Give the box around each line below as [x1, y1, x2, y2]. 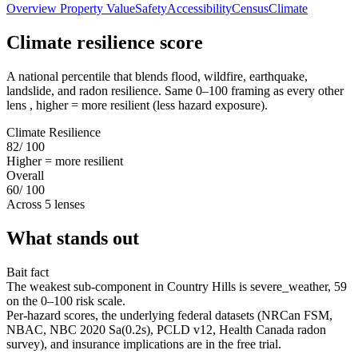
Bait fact [6, 265, 49, 279]
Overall [6, 168, 44, 182]
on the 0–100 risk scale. [6, 293, 125, 308]
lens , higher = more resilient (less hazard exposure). [6, 97, 268, 112]
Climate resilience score [6, 31, 203, 53]
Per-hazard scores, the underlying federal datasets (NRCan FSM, [6, 308, 332, 322]
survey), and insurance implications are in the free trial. [6, 336, 281, 351]
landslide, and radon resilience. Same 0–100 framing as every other [6, 83, 344, 97]
